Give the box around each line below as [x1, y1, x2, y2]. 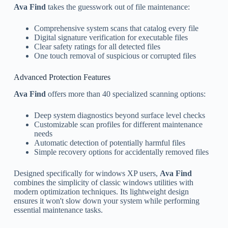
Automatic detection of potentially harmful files [34, 138, 185, 147]
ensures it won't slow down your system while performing [13, 196, 199, 205]
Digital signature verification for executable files [34, 33, 188, 42]
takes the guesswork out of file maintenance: [45, 3, 190, 12]
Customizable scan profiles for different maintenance [34, 120, 203, 129]
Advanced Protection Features [13, 73, 110, 82]
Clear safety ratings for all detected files [34, 42, 160, 51]
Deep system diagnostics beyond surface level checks [34, 110, 205, 120]
